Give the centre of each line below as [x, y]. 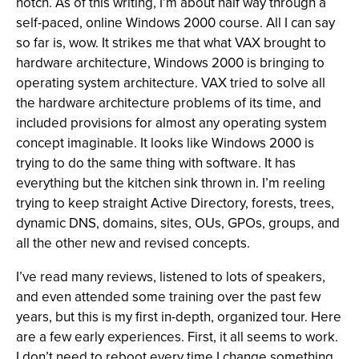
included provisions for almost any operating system [171, 123]
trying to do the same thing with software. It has [156, 163]
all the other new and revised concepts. [133, 243]
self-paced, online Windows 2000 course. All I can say [175, 23]
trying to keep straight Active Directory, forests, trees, [175, 203]
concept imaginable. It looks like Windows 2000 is [165, 143]
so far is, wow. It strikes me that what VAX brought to [171, 43]
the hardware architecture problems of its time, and [169, 103]
